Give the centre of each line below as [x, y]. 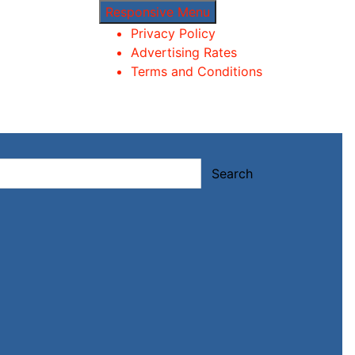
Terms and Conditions [197, 71]
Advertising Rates [184, 52]
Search [232, 173]
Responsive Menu [158, 12]
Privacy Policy [173, 33]
